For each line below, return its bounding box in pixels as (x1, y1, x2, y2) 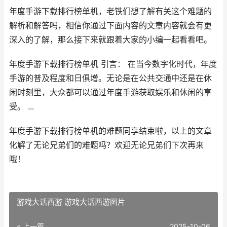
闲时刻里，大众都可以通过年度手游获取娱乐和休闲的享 (9, 88, 212, 97)
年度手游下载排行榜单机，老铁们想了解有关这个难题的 (9, 7, 212, 16)
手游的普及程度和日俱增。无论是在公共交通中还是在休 (9, 73, 212, 83)
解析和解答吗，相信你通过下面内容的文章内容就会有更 (9, 21, 212, 30)
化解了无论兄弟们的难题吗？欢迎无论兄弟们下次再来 (9, 140, 204, 150)
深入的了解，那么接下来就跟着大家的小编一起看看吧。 (9, 35, 212, 45)
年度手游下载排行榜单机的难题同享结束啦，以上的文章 (9, 126, 212, 136)
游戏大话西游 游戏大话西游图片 (17, 197, 125, 207)
